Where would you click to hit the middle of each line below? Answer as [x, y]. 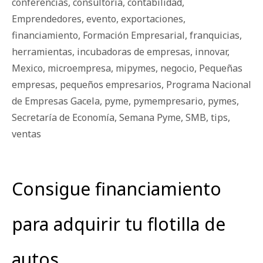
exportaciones [152, 19]
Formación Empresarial [134, 35]
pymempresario [168, 101]
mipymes [136, 68]
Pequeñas [221, 68]
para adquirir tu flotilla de [119, 224]
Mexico [27, 68]
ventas [26, 134]
